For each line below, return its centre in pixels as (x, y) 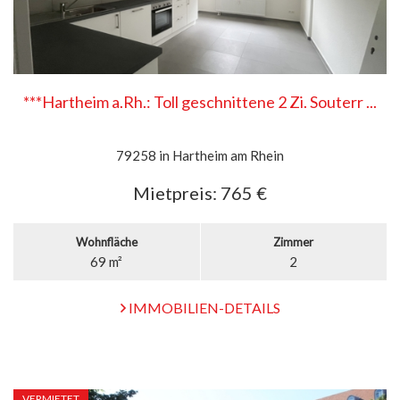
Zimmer (294, 242)
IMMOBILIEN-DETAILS (203, 308)
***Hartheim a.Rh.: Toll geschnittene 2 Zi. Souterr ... (200, 102)
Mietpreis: (175, 193)
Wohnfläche (106, 242)
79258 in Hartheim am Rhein (200, 155)
